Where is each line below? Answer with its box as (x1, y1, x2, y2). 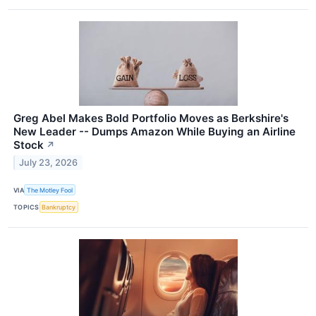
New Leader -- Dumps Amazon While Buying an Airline (13, 125, 296, 139)
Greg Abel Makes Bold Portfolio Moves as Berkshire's (13, 111, 288, 126)
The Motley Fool (27, 186, 73, 194)
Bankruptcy (42, 202, 76, 211)
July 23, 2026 (19, 157, 78, 168)
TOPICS (13, 202, 39, 211)
